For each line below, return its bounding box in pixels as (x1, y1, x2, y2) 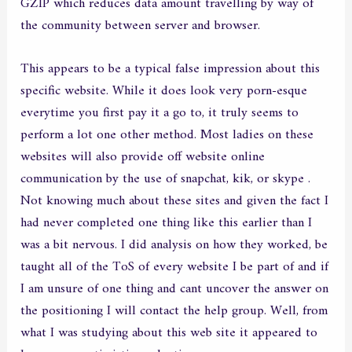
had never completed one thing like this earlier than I (20, 211, 313, 236)
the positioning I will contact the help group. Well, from (20, 299, 328, 324)
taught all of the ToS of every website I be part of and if (20, 255, 329, 280)
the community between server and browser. (20, 14, 261, 38)
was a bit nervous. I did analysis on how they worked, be (20, 233, 328, 258)
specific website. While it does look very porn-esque (20, 79, 308, 104)
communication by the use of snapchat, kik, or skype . (20, 167, 311, 192)
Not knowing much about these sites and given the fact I (20, 189, 329, 214)
